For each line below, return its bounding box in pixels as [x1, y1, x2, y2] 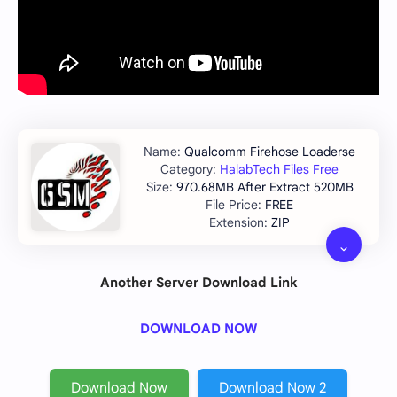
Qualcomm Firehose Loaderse [184, 143, 355, 160]
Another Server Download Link [99, 274, 298, 291]
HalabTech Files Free [220, 160, 339, 177]
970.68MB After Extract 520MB [175, 178, 354, 195]
